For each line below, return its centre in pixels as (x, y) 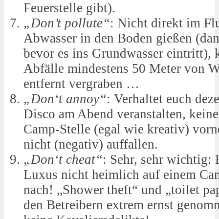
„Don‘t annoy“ (65, 99)
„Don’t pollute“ (67, 23)
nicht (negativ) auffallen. (91, 144)
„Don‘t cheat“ (63, 160)
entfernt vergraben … (81, 84)
